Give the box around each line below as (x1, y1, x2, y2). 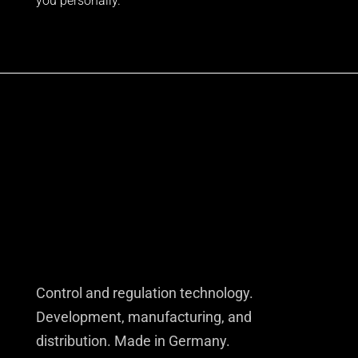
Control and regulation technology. (35, 284, 253, 301)
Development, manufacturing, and (35, 308, 252, 325)
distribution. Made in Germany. (35, 332, 230, 349)
